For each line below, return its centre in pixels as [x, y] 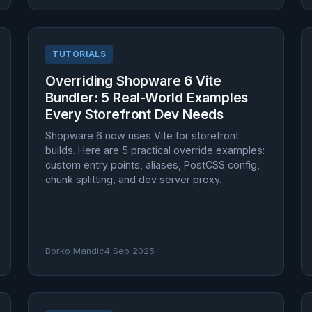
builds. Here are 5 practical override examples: [155, 150]
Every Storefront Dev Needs [135, 114]
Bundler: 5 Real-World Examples [147, 97]
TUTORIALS [79, 54]
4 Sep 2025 [130, 251]
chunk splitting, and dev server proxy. [133, 179]
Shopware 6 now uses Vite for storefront [142, 135]
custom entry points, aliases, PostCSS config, [153, 165]
